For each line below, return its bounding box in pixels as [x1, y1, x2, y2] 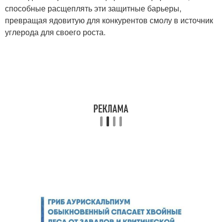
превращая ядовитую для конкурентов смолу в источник [5, 14, 213, 26]
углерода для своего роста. [5, 26, 106, 38]
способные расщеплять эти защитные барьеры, [5, 2, 181, 14]
